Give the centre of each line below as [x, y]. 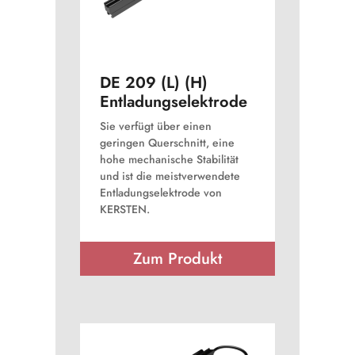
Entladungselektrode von [160, 192]
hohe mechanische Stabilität [169, 159]
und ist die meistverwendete [170, 176]
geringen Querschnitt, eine [167, 142]
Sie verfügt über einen [155, 126]
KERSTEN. [124, 209]
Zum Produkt [177, 258]
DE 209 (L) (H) [153, 82]
